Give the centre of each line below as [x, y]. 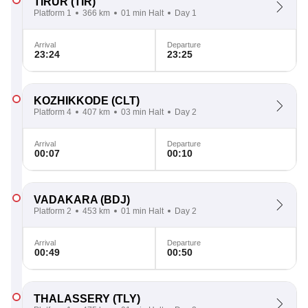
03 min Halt [142, 112]
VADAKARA [66, 200]
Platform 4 [53, 112]
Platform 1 [53, 13]
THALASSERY [72, 299]
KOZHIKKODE [71, 101]
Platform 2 [53, 211]
